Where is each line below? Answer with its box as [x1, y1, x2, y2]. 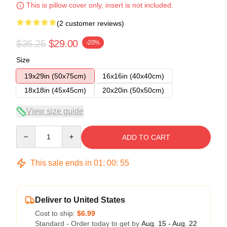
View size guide [26, 106, 84, 116]
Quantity [16, 126, 43, 134]
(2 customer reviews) [57, 19, 124, 27]
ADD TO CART [122, 133, 170, 141]
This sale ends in [28, 158, 94, 167]
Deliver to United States [35, 195, 125, 204]
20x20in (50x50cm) [102, 86, 164, 94]
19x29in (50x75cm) [24, 71, 86, 80]
